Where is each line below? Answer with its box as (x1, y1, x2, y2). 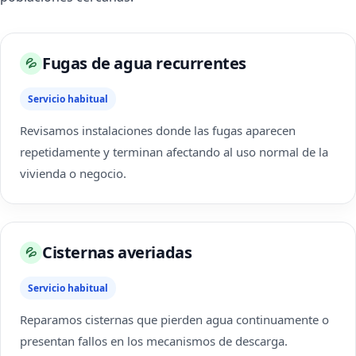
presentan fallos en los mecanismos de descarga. (20, 333, 288, 349)
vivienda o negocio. (20, 165, 126, 181)
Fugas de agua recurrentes (42, 52, 246, 74)
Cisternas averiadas (42, 242, 192, 263)
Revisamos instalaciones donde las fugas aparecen (20, 122, 296, 138)
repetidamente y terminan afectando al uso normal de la (20, 144, 328, 160)
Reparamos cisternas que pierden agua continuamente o (20, 311, 329, 327)
